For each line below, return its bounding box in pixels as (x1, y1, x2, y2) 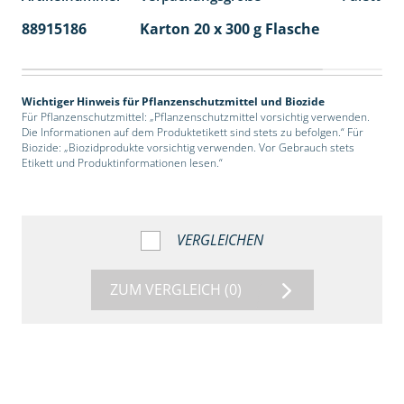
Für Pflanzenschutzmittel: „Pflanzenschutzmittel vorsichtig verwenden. (21, 109, 370, 125)
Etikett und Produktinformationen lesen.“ (21, 155, 223, 171)
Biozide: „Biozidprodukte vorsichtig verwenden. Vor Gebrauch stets (21, 140, 354, 156)
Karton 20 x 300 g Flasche (139, 19, 319, 40)
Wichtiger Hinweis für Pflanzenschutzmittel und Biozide (21, 94, 325, 110)
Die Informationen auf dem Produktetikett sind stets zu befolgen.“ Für (21, 124, 363, 141)
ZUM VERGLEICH (109, 280, 225, 300)
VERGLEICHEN (177, 230, 263, 251)
